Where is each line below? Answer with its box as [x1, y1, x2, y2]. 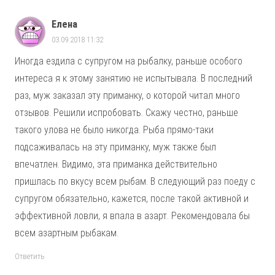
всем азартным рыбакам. [15, 227, 118, 239]
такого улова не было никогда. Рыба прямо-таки [15, 124, 214, 136]
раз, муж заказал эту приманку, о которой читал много [15, 90, 240, 102]
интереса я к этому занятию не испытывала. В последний [15, 72, 252, 85]
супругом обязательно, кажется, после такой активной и [15, 193, 249, 205]
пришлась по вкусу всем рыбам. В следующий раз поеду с [15, 176, 255, 188]
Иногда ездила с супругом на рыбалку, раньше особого [15, 55, 242, 68]
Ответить [15, 252, 45, 261]
